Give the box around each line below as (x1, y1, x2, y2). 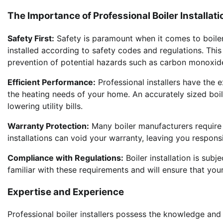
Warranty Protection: (7, 120, 89, 131)
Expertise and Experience (7, 186, 124, 198)
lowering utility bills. (7, 101, 83, 111)
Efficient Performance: (7, 77, 96, 87)
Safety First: (7, 33, 54, 43)
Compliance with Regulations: (7, 152, 123, 163)
